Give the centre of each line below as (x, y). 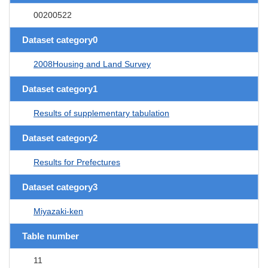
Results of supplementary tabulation (101, 113)
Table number (51, 236)
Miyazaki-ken (58, 211)
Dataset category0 (60, 39)
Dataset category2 (60, 138)
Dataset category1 (60, 89)
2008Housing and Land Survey (92, 64)
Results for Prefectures (77, 162)
